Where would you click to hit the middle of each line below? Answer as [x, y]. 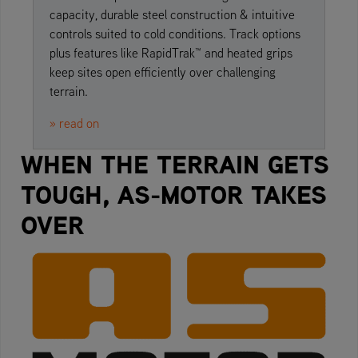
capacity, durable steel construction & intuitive [172, 15]
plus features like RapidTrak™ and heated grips [171, 53]
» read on [74, 123]
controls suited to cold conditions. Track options [175, 34]
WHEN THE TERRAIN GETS [175, 165]
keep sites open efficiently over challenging [163, 72]
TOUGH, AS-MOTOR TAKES [174, 195]
